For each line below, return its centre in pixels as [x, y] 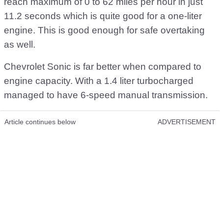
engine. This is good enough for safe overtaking [104, 30]
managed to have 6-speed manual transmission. [106, 95]
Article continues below [40, 122]
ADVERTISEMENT [187, 122]
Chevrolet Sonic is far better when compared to [103, 67]
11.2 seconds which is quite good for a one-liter [103, 16]
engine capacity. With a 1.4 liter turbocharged [99, 81]
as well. [20, 44]
